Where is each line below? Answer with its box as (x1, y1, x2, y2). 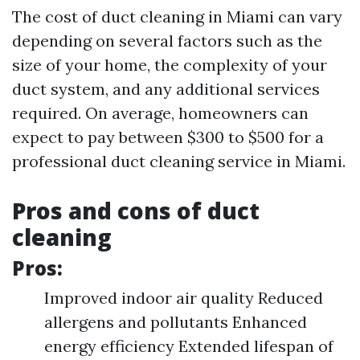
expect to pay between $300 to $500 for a (12, 127, 324, 147)
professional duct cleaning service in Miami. (12, 151, 346, 171)
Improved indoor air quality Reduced (44, 288, 323, 308)
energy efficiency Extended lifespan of (44, 336, 333, 356)
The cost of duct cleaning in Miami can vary (12, 6, 342, 27)
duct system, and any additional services (12, 79, 320, 99)
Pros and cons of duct (12, 195, 260, 226)
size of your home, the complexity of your (12, 55, 327, 75)
